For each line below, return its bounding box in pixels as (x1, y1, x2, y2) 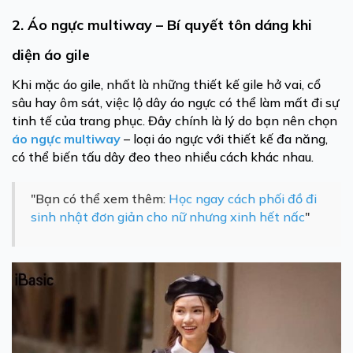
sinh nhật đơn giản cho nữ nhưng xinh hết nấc (31, 209, 305, 225)
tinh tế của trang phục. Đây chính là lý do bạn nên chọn (12, 113, 337, 128)
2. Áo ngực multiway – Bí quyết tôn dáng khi (12, 16, 312, 34)
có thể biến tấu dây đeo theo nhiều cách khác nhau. (12, 149, 314, 165)
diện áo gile (12, 46, 90, 64)
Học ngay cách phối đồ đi (169, 191, 317, 206)
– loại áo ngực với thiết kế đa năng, (121, 131, 328, 147)
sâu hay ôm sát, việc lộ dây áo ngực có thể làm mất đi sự (12, 95, 339, 110)
